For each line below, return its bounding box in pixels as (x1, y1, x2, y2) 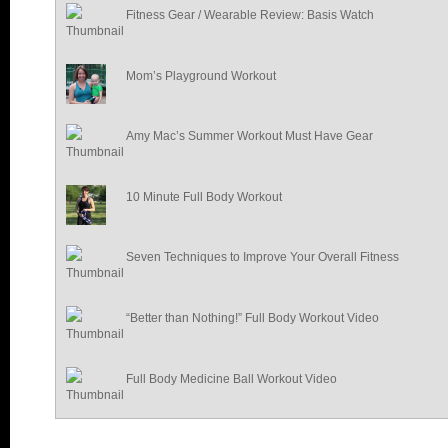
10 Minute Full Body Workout (126, 191, 282, 204)
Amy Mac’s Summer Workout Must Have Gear (126, 130, 373, 143)
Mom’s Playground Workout (126, 70, 276, 83)
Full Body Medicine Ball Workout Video (126, 373, 337, 386)
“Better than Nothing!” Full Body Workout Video (126, 312, 379, 325)
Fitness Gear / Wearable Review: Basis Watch (126, 9, 374, 22)
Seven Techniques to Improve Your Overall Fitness (126, 251, 399, 264)
